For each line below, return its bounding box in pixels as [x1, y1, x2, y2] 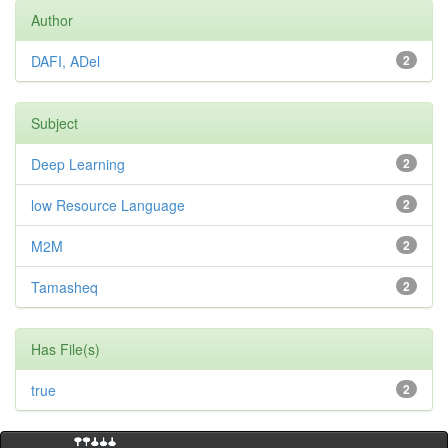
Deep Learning [31, 154, 125, 174]
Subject [31, 113, 78, 133]
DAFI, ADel [31, 51, 100, 71]
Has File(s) [31, 339, 100, 359]
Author [31, 10, 73, 30]
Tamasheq [31, 277, 98, 297]
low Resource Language [31, 195, 185, 215]
